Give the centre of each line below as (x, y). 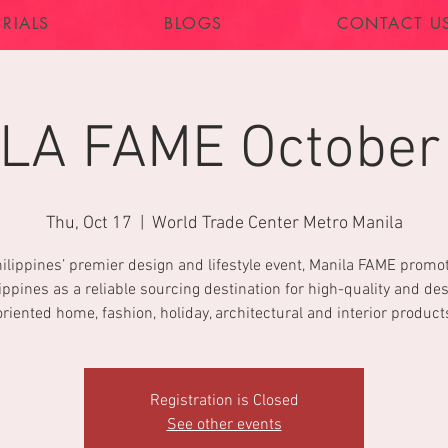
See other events (224, 425)
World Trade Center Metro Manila (277, 223)
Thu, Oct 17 (88, 223)
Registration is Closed (224, 401)
